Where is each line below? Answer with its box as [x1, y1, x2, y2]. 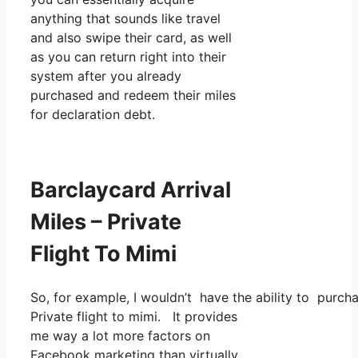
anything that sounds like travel [30, 10, 221, 27]
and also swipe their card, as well [30, 30, 232, 46]
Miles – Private [30, 208, 181, 235]
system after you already [30, 68, 181, 85]
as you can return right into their [30, 49, 226, 66]
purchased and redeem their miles [30, 87, 236, 104]
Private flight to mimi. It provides [30, 308, 237, 325]
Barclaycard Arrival [30, 176, 231, 203]
